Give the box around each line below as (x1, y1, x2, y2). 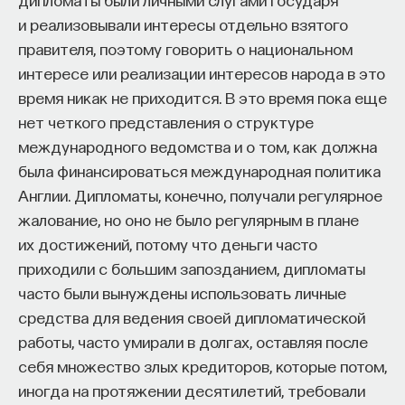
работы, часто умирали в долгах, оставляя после (18, 332, 368, 351)
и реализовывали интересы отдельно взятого (18, 14, 348, 33)
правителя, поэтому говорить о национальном (18, 39, 353, 58)
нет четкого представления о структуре (18, 112, 314, 131)
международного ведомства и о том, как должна (18, 137, 377, 155)
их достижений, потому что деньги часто (18, 234, 317, 253)
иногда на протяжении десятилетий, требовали (18, 381, 365, 400)
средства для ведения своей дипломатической (18, 307, 365, 326)
